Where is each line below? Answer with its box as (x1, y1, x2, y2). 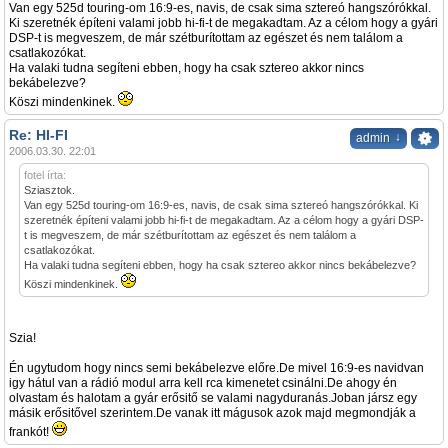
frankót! (9, 425, 52, 440)
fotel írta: (24, 169, 66, 182)
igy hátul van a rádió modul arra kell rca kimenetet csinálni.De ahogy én (9, 376, 397, 391)
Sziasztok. (24, 184, 75, 197)
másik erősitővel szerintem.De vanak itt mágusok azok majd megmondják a (9, 406, 416, 421)
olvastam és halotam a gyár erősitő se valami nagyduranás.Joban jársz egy (9, 391, 417, 406)
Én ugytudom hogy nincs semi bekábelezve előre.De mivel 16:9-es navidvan (9, 361, 424, 376)
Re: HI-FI (9, 127, 68, 144)
